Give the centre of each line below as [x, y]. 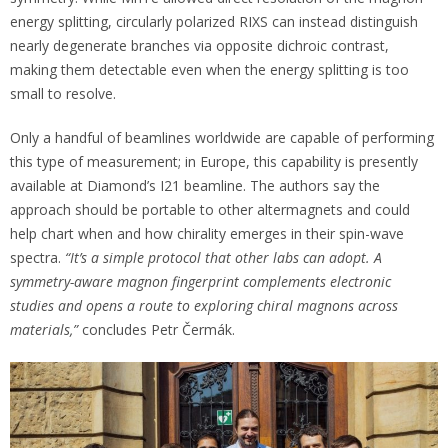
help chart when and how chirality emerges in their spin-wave [207, 234]
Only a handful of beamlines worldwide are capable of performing [222, 138]
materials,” [46, 330]
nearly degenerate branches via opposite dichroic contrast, [199, 46]
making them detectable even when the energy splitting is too [209, 70]
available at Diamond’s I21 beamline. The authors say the [195, 186]
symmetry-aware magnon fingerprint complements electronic [200, 282]
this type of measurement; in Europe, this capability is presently [214, 162]
